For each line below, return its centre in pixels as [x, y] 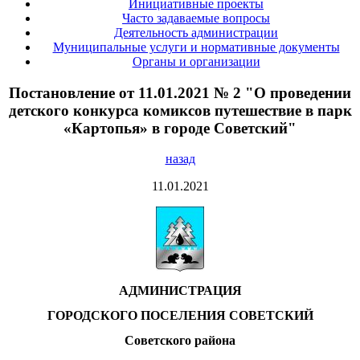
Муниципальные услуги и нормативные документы [196, 47]
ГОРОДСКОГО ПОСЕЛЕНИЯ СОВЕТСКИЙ [180, 316]
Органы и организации [196, 61]
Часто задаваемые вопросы [196, 18]
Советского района [180, 341]
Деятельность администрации [196, 32]
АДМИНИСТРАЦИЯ [180, 291]
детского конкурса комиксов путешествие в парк [180, 110]
